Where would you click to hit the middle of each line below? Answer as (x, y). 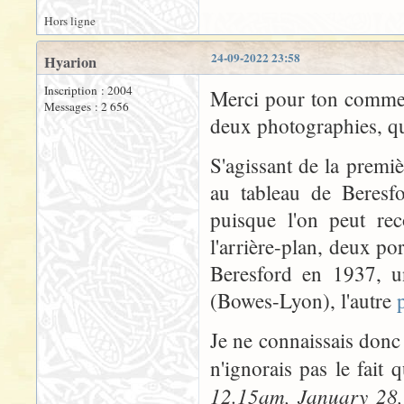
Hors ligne (70, 21)
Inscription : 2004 (88, 91)
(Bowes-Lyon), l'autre (303, 301)
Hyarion (70, 63)
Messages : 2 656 (87, 107)
